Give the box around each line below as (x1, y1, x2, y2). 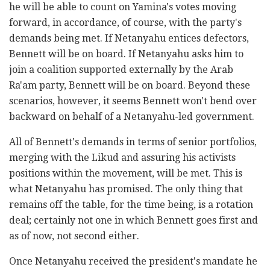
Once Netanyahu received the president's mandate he (9, 255, 257, 267)
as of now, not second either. (9, 230, 142, 242)
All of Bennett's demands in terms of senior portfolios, (9, 136, 257, 148)
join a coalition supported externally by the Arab (9, 63, 233, 75)
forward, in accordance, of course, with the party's (9, 16, 242, 28)
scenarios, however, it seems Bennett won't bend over (9, 95, 257, 107)
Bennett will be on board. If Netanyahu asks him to (9, 48, 243, 60)
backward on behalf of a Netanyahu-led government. (9, 110, 257, 122)
